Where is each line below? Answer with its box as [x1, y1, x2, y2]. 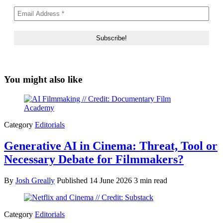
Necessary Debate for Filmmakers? [4, 152, 184, 166]
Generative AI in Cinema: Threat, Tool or [4, 139, 218, 152]
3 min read [134, 176, 167, 185]
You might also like [4, 74, 82, 85]
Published [57, 176, 88, 185]
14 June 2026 [90, 176, 134, 185]
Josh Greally [15, 176, 55, 185]
